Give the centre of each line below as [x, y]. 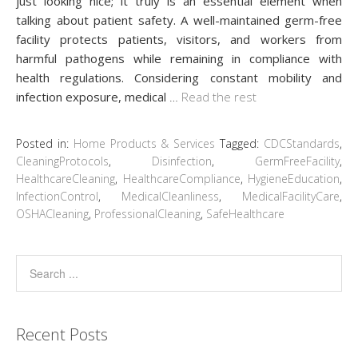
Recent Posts [62, 334]
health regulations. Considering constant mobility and [179, 77]
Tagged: [242, 143]
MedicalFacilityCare [291, 196]
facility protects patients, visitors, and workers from [179, 39]
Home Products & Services [144, 143]
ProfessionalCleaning [147, 213]
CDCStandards [302, 143]
